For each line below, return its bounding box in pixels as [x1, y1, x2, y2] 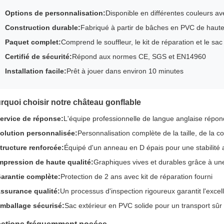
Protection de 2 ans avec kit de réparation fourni [60, 172, 212, 180]
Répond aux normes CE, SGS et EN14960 [72, 52, 206, 60]
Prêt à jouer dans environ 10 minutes [66, 67, 183, 75]
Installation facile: [5, 67, 66, 75]
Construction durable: [5, 23, 80, 31]
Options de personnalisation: [5, 9, 105, 17]
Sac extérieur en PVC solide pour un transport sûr [64, 201, 222, 209]
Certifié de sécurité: [5, 52, 72, 60]
